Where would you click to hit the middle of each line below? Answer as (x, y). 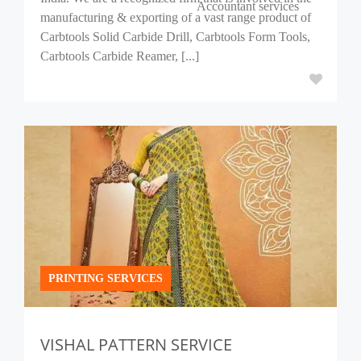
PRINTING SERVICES (106, 278)
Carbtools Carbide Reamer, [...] (120, 56)
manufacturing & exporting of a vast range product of (176, 17)
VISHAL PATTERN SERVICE (136, 344)
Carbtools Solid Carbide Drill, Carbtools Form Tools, (175, 37)
